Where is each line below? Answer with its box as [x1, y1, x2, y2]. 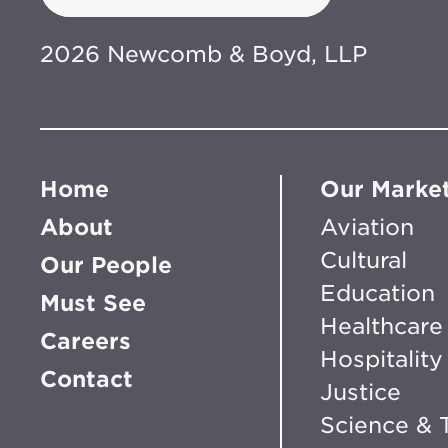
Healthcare [320, 313, 444, 340]
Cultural [320, 247, 408, 274]
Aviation [320, 214, 415, 241]
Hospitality [320, 346, 444, 373]
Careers [40, 328, 131, 355]
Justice [320, 379, 402, 406]
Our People [40, 252, 172, 279]
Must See [40, 290, 146, 317]
